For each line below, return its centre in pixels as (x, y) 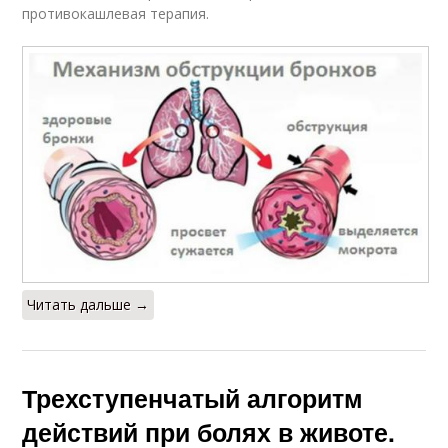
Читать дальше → (88, 304)
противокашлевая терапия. (116, 14)
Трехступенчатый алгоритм (193, 397)
